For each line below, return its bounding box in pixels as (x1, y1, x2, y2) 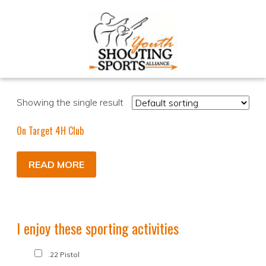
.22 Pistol (48, 250, 80, 259)
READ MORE (28, 159, 84, 171)
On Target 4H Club (17, 123, 84, 138)
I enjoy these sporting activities (17, 217, 179, 239)
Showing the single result (17, 96, 123, 109)
